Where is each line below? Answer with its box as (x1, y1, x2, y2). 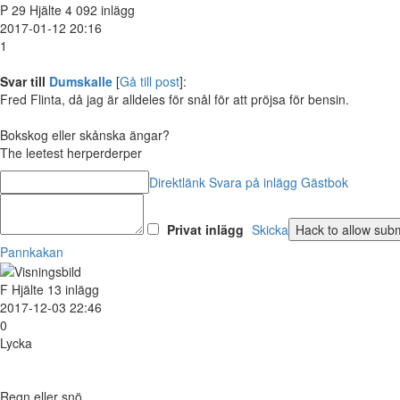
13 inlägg (47, 280, 99, 299)
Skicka (252, 220, 288, 238)
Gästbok (301, 172, 348, 191)
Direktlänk (149, 172, 205, 191)
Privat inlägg (167, 220, 244, 238)
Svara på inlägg (209, 172, 297, 191)
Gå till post (120, 71, 179, 90)
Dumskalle (49, 71, 112, 90)
